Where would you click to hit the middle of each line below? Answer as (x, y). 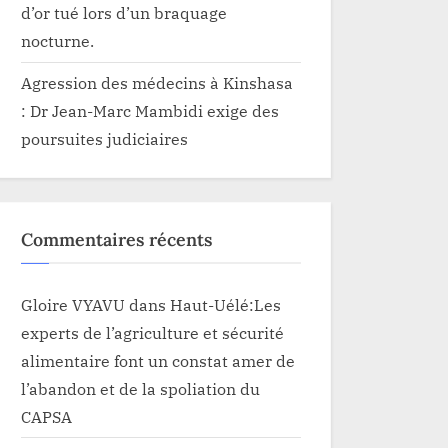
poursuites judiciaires (104, 139)
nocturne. (57, 41)
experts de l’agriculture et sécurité (152, 332)
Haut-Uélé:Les (225, 304)
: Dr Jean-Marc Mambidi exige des (150, 111)
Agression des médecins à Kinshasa (157, 83)
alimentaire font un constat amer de (158, 360)
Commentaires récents (116, 240)
